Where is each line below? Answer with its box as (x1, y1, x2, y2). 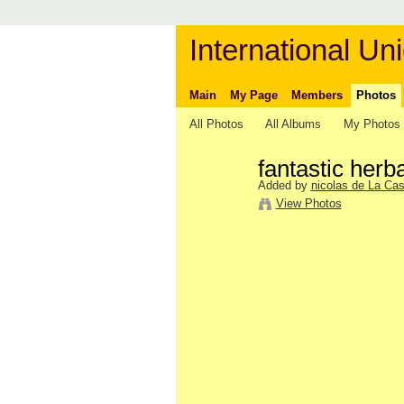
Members (290, 87, 343, 102)
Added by (257, 178, 311, 192)
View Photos (275, 196, 342, 210)
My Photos (343, 116, 400, 131)
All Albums (265, 116, 322, 131)
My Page (229, 87, 278, 102)
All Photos (188, 116, 243, 131)
